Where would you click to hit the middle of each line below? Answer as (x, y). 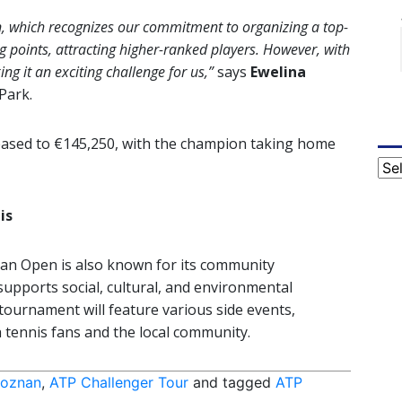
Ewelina (278, 72)
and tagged (232, 383)
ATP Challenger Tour (119, 383)
